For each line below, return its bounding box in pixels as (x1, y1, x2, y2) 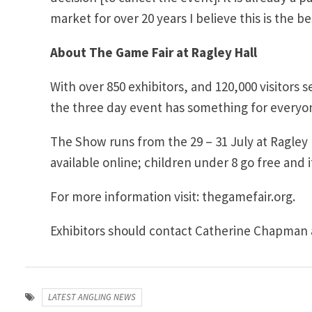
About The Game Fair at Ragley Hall (50, 43, 257, 61)
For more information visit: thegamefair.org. (50, 187, 295, 205)
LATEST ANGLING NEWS (47, 290, 136, 303)
